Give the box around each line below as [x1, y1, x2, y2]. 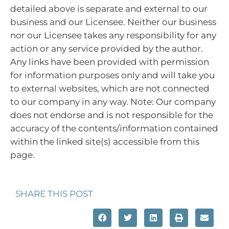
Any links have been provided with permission [10, 56, 209, 67]
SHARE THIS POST [15, 189, 93, 199]
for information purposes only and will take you [10, 70, 215, 80]
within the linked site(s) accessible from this [10, 136, 199, 147]
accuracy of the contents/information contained [10, 123, 218, 133]
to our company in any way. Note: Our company [10, 96, 216, 107]
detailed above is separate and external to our [10, 3, 208, 14]
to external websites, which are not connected [10, 83, 210, 94]
